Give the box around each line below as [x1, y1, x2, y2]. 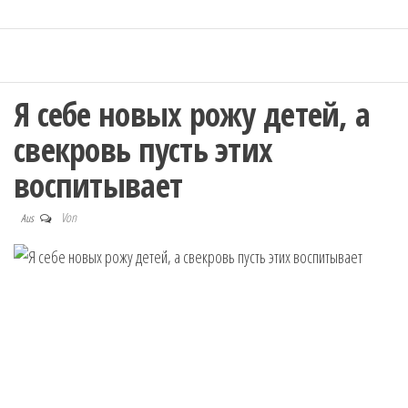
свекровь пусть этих [14, 127, 273, 172]
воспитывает [14, 163, 183, 208]
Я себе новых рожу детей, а [14, 92, 371, 137]
